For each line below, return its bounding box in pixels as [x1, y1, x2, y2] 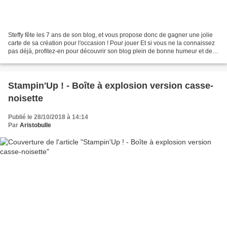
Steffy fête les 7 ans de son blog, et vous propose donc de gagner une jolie [8, 31, 213, 39]
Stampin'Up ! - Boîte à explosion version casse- [8, 80, 213, 91]
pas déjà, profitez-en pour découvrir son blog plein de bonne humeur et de [8, 47, 212, 55]
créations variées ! [8, 55, 58, 63]
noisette [8, 93, 43, 103]
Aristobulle [20, 121, 51, 129]
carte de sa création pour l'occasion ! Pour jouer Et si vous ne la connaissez [8, 39, 215, 47]
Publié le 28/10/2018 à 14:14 [8, 113, 88, 121]
